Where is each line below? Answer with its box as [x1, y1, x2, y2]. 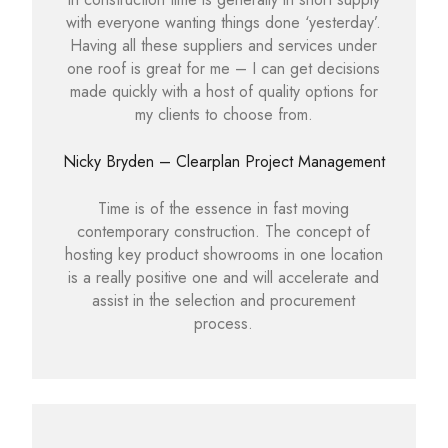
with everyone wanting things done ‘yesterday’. [66, 11, 382, 35]
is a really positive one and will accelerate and [68, 266, 380, 290]
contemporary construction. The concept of [77, 220, 371, 244]
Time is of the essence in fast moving [98, 197, 350, 221]
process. [194, 312, 254, 336]
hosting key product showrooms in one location [64, 243, 383, 267]
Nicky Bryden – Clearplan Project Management [62, 150, 385, 174]
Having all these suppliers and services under [70, 34, 378, 58]
